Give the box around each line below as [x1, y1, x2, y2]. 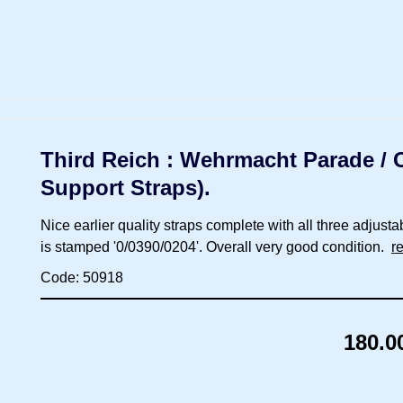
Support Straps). [40, 175, 210, 200]
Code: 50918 [40, 269, 123, 285]
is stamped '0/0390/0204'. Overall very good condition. [40, 238, 391, 255]
